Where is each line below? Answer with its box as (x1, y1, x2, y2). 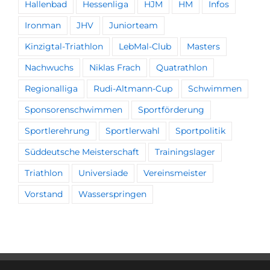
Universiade (78, 168, 128, 178)
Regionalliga (25, 83, 78, 93)
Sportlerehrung (25, 125, 90, 136)
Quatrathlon (156, 62, 207, 72)
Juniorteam (109, 20, 158, 30)
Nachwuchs (25, 62, 74, 72)
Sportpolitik (175, 125, 225, 136)
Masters (187, 41, 220, 51)
